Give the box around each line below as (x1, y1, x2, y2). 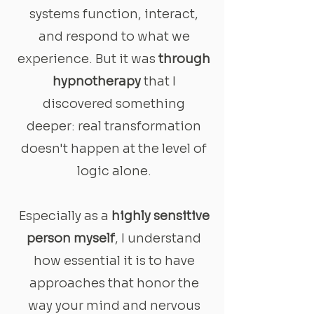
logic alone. (76, 163, 151, 179)
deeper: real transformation (27, 118, 201, 134)
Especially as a (18, 207, 109, 224)
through (158, 50, 210, 67)
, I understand (115, 230, 201, 246)
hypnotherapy (52, 73, 144, 89)
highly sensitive (108, 207, 210, 224)
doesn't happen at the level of (21, 140, 207, 156)
